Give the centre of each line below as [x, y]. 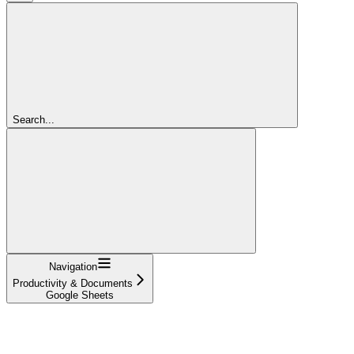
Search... [34, 119]
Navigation [73, 266]
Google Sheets [80, 295]
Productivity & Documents [73, 283]
